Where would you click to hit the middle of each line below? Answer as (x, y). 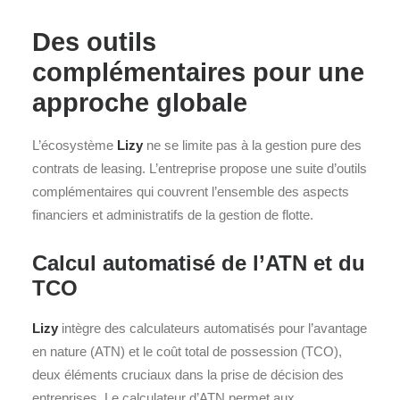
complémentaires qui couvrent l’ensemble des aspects (191, 192)
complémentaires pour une (198, 72)
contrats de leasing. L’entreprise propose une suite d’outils (200, 168)
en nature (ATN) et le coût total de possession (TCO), (187, 351)
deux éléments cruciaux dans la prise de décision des (188, 375)
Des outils (94, 42)
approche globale (140, 103)
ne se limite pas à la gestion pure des (252, 145)
